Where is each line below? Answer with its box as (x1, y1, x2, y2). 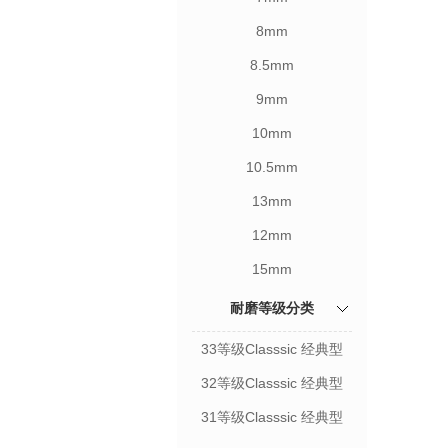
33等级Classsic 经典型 (201, 341, 343, 357)
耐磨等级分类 (230, 300, 314, 316)
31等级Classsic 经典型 (201, 409, 343, 425)
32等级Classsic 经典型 (201, 375, 343, 391)
